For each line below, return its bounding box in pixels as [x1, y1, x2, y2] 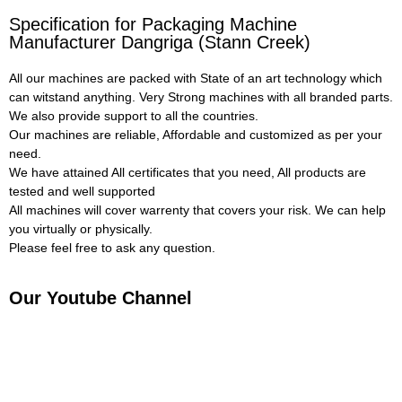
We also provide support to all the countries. [9, 109, 258, 124]
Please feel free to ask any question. [9, 240, 215, 256]
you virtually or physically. [9, 222, 153, 237]
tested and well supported [9, 184, 155, 199]
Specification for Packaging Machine [9, 14, 297, 35]
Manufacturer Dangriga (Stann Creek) [9, 32, 310, 53]
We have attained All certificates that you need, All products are [9, 165, 366, 180]
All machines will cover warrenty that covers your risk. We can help [9, 203, 386, 218]
